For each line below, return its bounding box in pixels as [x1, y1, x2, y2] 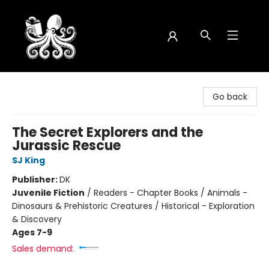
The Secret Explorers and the [12, 123, 203, 142]
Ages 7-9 [12, 226, 52, 238]
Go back [213, 91, 247, 103]
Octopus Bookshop [9, 77, 88, 89]
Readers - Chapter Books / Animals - [94, 187, 247, 199]
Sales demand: [12, 243, 74, 255]
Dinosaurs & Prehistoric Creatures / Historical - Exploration [12, 200, 255, 212]
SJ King [12, 154, 45, 166]
